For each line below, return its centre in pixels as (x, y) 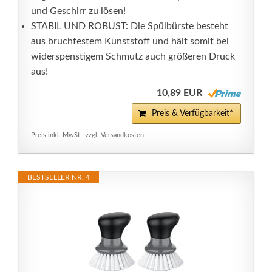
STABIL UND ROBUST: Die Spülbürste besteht (130, 26)
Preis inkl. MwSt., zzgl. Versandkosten (87, 135)
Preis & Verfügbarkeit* (192, 114)
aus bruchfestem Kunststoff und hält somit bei (130, 41)
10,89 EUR (179, 93)
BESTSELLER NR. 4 (59, 177)
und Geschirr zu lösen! (78, 11)
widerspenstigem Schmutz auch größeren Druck (133, 56)
